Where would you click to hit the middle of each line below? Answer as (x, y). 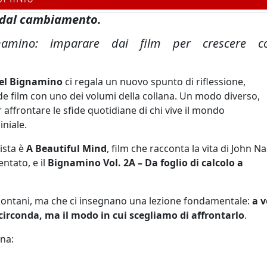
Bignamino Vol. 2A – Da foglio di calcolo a (145, 162)
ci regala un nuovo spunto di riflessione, (154, 81)
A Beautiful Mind (66, 148)
